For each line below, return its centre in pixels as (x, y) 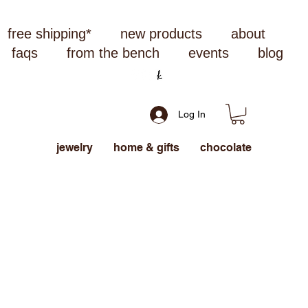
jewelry (75, 147)
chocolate (226, 147)
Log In (191, 114)
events (209, 53)
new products (162, 34)
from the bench (113, 53)
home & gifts (146, 147)
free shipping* (50, 34)
